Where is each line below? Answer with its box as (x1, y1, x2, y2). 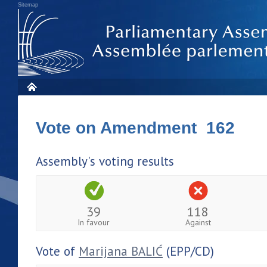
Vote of (36, 243, 79, 259)
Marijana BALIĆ (79, 243, 163, 259)
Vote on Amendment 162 (36, 119, 235, 137)
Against (185, 216, 211, 228)
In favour (77, 216, 110, 228)
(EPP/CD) (163, 243, 214, 259)
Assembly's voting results (36, 153, 174, 169)
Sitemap (18, 2, 38, 8)
